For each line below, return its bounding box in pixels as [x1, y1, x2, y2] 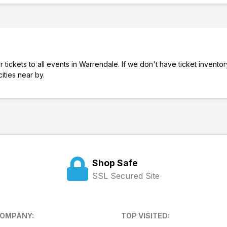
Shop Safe [92, 158, 138, 168]
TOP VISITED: [121, 211, 170, 220]
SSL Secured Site [92, 171, 160, 181]
